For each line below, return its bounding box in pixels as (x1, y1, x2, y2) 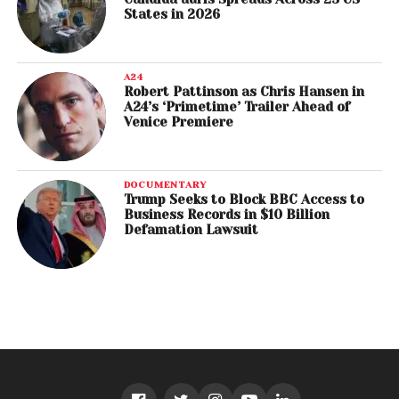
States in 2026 (123, 7, 220, 22)
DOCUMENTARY (123, 179, 207, 191)
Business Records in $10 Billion (123, 208, 330, 223)
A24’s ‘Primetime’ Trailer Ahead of (123, 100, 350, 115)
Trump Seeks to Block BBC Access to (123, 192, 364, 208)
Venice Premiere (123, 115, 233, 130)
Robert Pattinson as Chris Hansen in (123, 85, 364, 100)
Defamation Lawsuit (123, 223, 258, 238)
